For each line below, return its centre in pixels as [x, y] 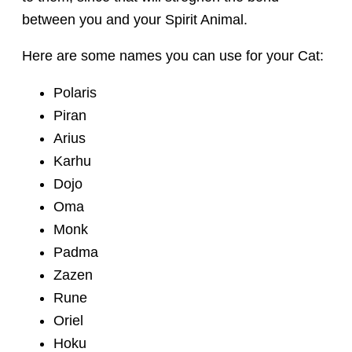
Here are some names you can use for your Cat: [173, 56]
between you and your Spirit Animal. [135, 19]
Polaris [75, 92]
